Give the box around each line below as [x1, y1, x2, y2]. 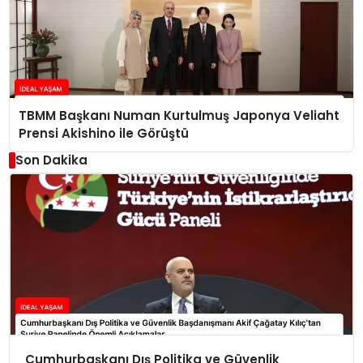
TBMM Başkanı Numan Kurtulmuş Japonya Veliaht [19, 107, 340, 125]
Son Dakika [15, 152, 88, 169]
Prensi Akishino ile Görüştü [19, 125, 190, 143]
